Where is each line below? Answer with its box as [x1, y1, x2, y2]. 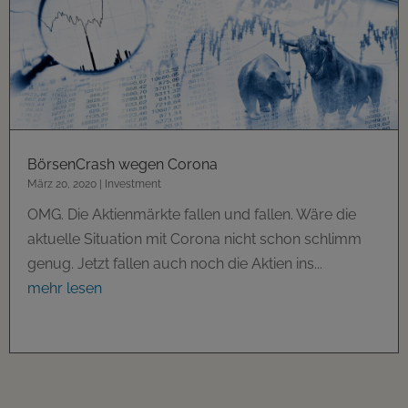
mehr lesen [27, 280, 102, 298]
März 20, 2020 [27, 178, 97, 191]
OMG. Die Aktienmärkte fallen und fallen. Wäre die [27, 206, 356, 224]
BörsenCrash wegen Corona [27, 156, 218, 174]
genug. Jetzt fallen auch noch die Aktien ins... [27, 255, 322, 273]
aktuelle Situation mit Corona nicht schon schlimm [27, 230, 362, 249]
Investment [105, 178, 161, 191]
